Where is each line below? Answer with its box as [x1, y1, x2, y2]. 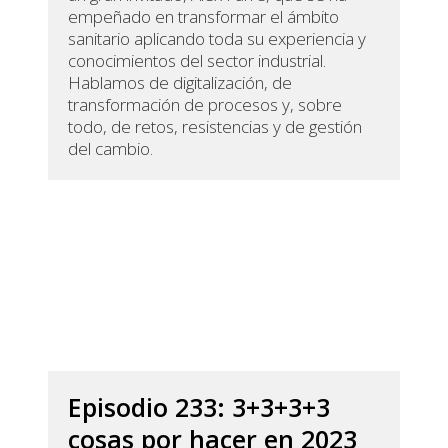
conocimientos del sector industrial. [68, 49, 327, 73]
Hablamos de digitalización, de [68, 71, 293, 95]
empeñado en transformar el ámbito [68, 5, 340, 29]
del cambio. [68, 137, 154, 161]
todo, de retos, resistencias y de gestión [68, 115, 363, 139]
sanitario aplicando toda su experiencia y [68, 27, 367, 51]
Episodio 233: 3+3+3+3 [68, 390, 331, 425]
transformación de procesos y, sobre [68, 93, 343, 117]
